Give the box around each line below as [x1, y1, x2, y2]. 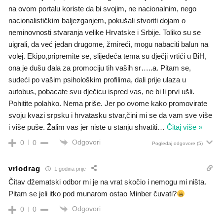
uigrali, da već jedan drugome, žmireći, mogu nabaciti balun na [8, 39, 208, 48]
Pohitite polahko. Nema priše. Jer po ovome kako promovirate [8, 99, 207, 108]
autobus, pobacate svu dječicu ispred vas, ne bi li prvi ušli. [8, 87, 194, 96]
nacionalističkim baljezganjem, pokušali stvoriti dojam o [8, 16, 185, 25]
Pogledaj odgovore [152, 140, 195, 146]
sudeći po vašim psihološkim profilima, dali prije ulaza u [8, 75, 186, 84]
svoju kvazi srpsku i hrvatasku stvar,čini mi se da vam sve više [8, 110, 212, 119]
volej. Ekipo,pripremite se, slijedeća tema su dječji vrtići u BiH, [8, 51, 207, 60]
